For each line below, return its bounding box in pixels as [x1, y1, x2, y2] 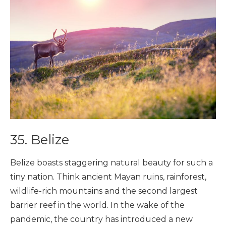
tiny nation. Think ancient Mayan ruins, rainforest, [10, 172, 206, 182]
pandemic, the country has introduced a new [10, 214, 193, 224]
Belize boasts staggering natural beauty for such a [10, 157, 213, 167]
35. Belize [10, 131, 69, 148]
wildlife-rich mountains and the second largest [10, 186, 198, 196]
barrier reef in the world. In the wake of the [10, 200, 185, 210]
